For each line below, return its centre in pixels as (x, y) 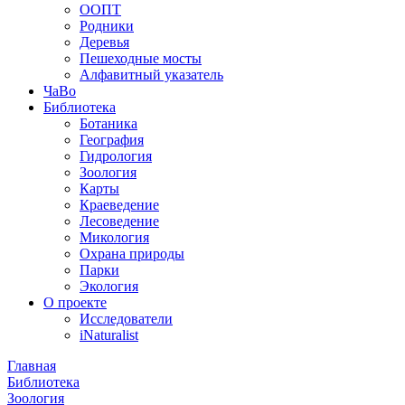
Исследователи (126, 319)
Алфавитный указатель (151, 75)
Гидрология (116, 156)
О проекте (75, 302)
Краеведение (119, 205)
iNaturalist (109, 335)
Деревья (104, 42)
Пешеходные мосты (141, 58)
